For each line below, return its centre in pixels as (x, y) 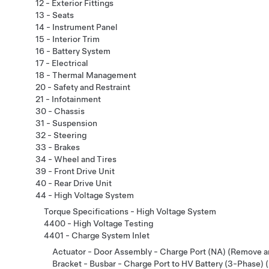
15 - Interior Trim (68, 39)
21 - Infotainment (68, 99)
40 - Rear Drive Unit (74, 183)
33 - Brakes (58, 147)
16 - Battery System (73, 51)
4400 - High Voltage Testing (98, 223)
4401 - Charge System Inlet (97, 235)
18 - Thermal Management (86, 75)
